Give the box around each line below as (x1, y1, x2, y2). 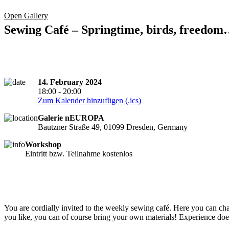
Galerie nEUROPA (38, 113, 104, 122)
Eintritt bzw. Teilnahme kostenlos (25, 149, 132, 158)
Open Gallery (4, 11, 48, 20)
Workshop (25, 140, 61, 149)
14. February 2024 (38, 77, 102, 86)
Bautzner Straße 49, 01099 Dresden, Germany (38, 122, 188, 131)
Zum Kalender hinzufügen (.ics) (38, 96, 141, 105)
